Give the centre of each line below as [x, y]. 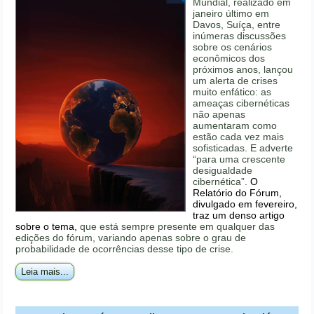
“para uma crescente [239, 159]
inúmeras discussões [240, 35]
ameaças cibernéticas [241, 103]
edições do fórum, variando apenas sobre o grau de [131, 237]
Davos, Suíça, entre [237, 24]
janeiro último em [231, 13]
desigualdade [223, 170]
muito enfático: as [232, 91]
